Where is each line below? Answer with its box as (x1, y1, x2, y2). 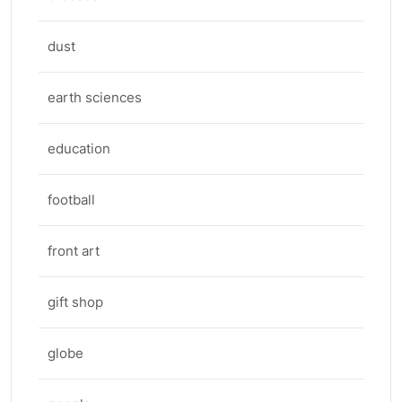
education (48, 140, 110, 157)
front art (48, 242, 100, 259)
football (48, 191, 95, 208)
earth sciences (48, 89, 142, 106)
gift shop (48, 293, 103, 310)
